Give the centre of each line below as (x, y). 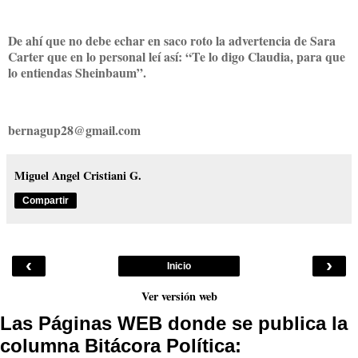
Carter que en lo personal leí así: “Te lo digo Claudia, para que (177, 56)
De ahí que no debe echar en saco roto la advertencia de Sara (172, 40)
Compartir (46, 200)
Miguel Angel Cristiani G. (78, 175)
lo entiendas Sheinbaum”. (81, 72)
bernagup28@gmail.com (74, 129)
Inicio (179, 266)
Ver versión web (179, 296)
